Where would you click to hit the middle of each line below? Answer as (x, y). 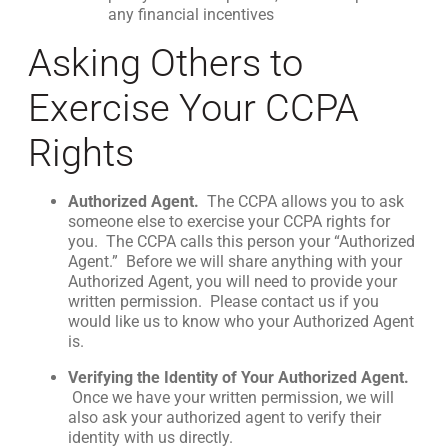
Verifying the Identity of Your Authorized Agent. (238, 377)
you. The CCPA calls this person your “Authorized (241, 241)
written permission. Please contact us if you (223, 301)
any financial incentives (191, 14)
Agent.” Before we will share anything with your (235, 261)
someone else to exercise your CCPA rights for (229, 221)
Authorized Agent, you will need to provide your (232, 281)
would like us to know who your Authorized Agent (241, 321)
